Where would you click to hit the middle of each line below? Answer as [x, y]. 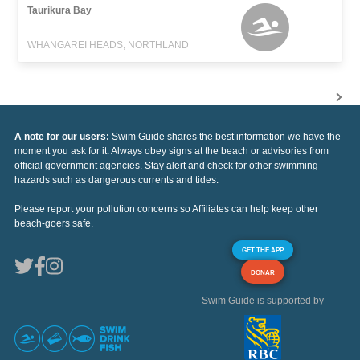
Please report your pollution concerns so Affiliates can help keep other [166, 209]
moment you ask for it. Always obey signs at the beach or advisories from [172, 151]
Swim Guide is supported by [263, 300]
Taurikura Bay [60, 10]
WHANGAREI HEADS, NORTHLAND [108, 45]
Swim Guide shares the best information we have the [226, 136]
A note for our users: [63, 136]
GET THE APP [263, 250]
